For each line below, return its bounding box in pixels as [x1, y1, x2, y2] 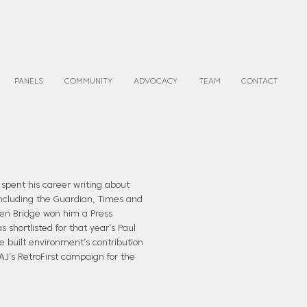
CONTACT [241, 77, 278, 86]
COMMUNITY [64, 77, 112, 86]
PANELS [14, 77, 43, 86]
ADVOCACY [133, 77, 177, 86]
